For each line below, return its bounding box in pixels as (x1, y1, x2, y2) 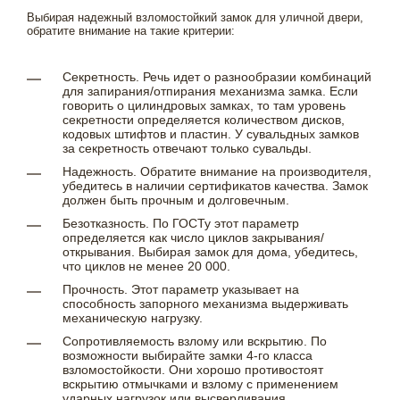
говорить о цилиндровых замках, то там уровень (62, 98, 346, 113)
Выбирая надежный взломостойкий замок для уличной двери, (27, 11, 363, 25)
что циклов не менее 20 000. (62, 259, 230, 274)
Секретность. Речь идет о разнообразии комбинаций (62, 70, 371, 85)
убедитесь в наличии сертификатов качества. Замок (62, 179, 368, 194)
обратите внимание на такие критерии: (27, 24, 235, 38)
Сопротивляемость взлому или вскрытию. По (62, 334, 327, 349)
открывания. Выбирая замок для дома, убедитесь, (62, 245, 358, 260)
